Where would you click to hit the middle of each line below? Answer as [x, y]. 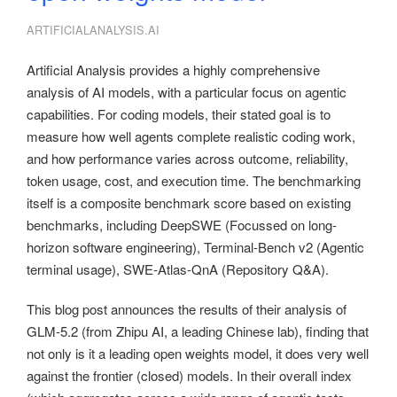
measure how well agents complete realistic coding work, [191, 136]
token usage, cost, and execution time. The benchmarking [194, 180]
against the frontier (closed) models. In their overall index [189, 375]
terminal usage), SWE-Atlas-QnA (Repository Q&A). [178, 269]
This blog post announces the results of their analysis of [187, 309]
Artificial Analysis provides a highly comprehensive [173, 70]
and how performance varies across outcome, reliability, [187, 158]
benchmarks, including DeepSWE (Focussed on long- [182, 225]
